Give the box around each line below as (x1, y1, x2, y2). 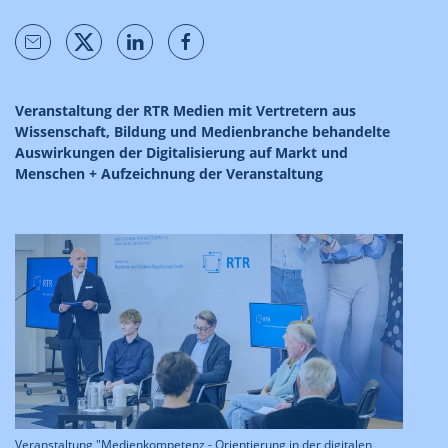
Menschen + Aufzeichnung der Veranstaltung (15, 164, 327, 183)
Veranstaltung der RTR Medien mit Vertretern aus (15, 101, 356, 120)
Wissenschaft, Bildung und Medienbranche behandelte (15, 122, 390, 141)
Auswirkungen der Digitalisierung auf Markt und (15, 143, 348, 162)
